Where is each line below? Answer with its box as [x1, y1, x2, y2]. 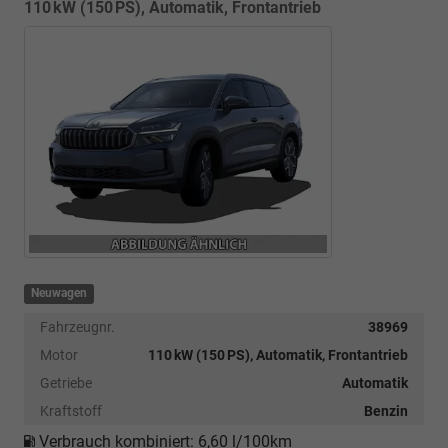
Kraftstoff [40, 403, 102, 420]
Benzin [364, 403, 408, 420]
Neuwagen [31, 286, 88, 301]
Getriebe [40, 375, 92, 392]
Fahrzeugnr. [40, 319, 115, 336]
